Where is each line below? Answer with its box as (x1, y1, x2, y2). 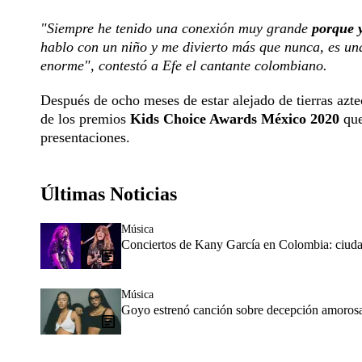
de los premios (40, 111, 130, 128)
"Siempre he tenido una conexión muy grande (40, 20, 308, 37)
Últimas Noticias (40, 183, 177, 205)
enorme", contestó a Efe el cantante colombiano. (40, 57, 327, 74)
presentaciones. (40, 129, 130, 146)
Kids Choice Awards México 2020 (130, 111, 339, 128)
